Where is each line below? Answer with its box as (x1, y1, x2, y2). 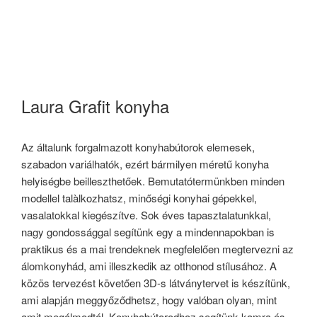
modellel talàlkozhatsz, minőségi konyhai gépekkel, (21, 190, 257, 205)
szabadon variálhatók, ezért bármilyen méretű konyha (21, 156, 269, 171)
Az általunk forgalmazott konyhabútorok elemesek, (21, 139, 255, 154)
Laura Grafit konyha (21, 93, 169, 118)
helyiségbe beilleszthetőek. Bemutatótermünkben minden (21, 173, 284, 188)
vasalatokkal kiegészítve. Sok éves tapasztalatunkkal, (21, 207, 271, 222)
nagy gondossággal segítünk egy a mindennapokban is (21, 224, 275, 239)
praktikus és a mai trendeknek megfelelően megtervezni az (21, 241, 294, 256)
